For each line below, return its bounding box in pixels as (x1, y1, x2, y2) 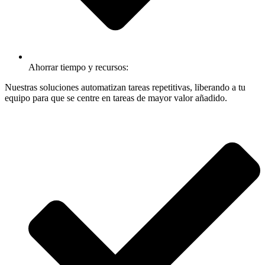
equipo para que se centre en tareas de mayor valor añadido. (5, 92, 227, 103)
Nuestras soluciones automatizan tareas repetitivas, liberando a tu (5, 82, 245, 92)
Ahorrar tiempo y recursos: (28, 62, 128, 72)
